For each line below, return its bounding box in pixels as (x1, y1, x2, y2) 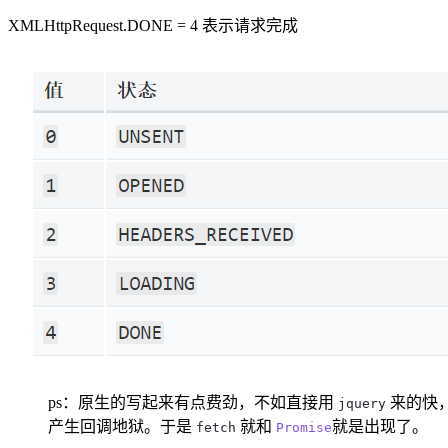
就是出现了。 (332, 417, 428, 435)
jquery (338, 395, 386, 411)
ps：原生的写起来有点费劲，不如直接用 (48, 393, 338, 411)
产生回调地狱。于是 (48, 417, 196, 435)
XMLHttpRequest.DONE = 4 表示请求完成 (8, 16, 298, 34)
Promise (276, 419, 332, 435)
